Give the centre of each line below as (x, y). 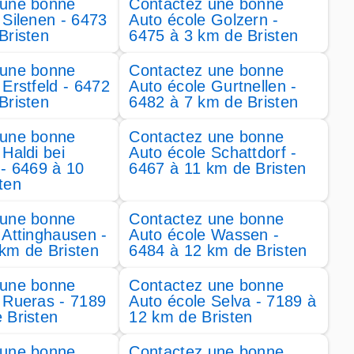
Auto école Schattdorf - (213, 153)
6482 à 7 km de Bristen (214, 102)
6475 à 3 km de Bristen (214, 36)
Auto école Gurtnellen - (213, 86)
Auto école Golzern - (204, 20)
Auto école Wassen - (204, 235)
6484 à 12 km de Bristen (218, 250)
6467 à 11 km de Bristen (218, 168)
